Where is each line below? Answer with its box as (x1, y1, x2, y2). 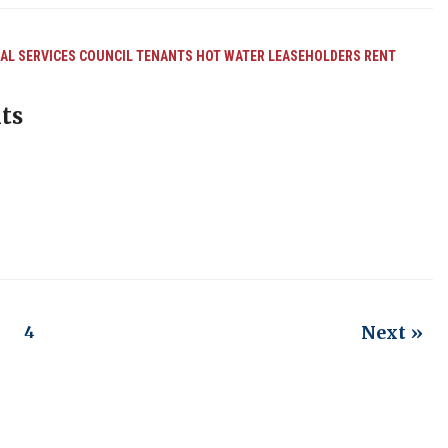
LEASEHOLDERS (267, 48, 361, 64)
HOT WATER (195, 48, 265, 64)
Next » (360, 321, 423, 344)
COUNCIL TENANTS (78, 48, 193, 64)
